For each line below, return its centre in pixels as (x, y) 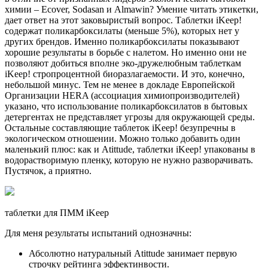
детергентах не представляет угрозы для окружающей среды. (130, 117)
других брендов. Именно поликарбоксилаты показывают (122, 42)
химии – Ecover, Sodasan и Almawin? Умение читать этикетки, (132, 10)
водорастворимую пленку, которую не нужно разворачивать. (129, 160)
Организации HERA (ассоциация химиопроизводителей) (122, 96)
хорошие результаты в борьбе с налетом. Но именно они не (126, 53)
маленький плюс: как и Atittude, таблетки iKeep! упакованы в (130, 150)
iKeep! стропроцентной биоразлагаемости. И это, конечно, (125, 74)
